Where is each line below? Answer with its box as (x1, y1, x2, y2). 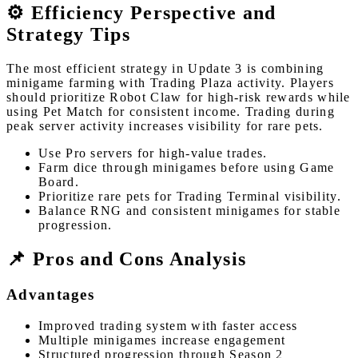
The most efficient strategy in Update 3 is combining (6, 62, 324, 76)
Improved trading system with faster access (38, 318, 298, 332)
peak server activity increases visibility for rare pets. (6, 119, 324, 133)
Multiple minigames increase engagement (38, 332, 286, 347)
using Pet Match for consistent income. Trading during (6, 105, 335, 119)
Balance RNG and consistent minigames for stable (38, 204, 341, 218)
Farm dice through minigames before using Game (38, 161, 335, 175)
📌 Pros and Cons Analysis (6, 249, 247, 270)
